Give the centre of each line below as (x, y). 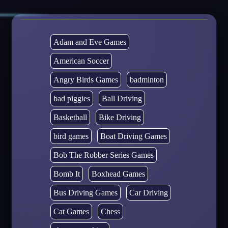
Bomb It (66, 174)
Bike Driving (120, 118)
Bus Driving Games (85, 193)
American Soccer (81, 61)
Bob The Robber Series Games (103, 155)
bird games (71, 136)
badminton (147, 80)
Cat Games (71, 212)
